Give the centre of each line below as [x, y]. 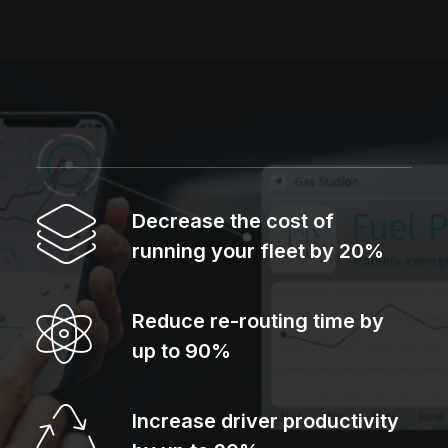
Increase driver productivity [265, 421]
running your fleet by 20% [258, 251]
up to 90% [181, 351]
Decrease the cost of [233, 221]
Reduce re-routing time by [258, 321]
